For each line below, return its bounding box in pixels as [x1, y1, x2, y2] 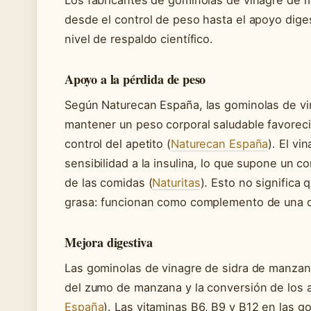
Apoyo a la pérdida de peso [65, 69, 206, 88]
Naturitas [152, 175, 201, 190]
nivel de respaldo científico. [65, 31, 214, 46]
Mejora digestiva [65, 233, 153, 251]
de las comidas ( [65, 175, 153, 190]
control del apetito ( [65, 136, 171, 151]
